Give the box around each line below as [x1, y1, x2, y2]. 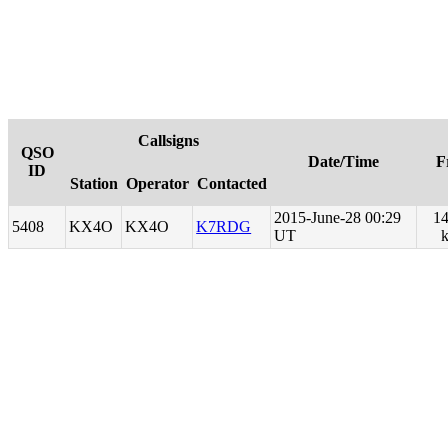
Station [69, 175, 118, 193]
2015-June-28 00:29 [274, 209, 402, 227]
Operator [125, 175, 189, 193]
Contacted [196, 175, 267, 193]
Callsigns [137, 132, 199, 150]
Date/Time [308, 153, 379, 171]
